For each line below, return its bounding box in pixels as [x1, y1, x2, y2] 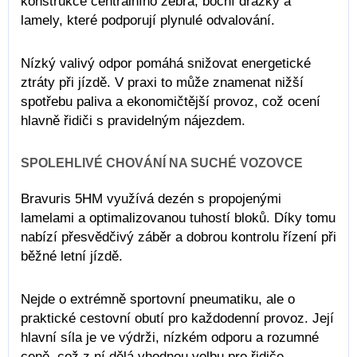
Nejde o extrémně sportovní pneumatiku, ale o [21, 291, 295, 307]
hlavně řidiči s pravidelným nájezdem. [21, 113, 245, 129]
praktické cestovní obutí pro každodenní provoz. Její [21, 310, 334, 326]
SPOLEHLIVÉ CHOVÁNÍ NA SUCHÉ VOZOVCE [21, 155, 303, 171]
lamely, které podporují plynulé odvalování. [21, 13, 275, 29]
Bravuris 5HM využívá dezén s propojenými [21, 190, 281, 206]
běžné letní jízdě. [21, 248, 123, 264]
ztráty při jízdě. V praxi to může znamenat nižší [21, 75, 304, 91]
